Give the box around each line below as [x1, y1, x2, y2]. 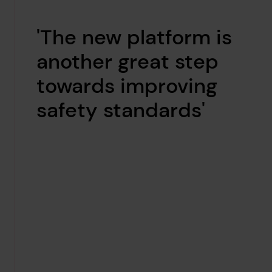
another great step [36, 47, 219, 75]
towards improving [36, 72, 218, 99]
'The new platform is [36, 23, 233, 50]
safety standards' [36, 96, 206, 123]
